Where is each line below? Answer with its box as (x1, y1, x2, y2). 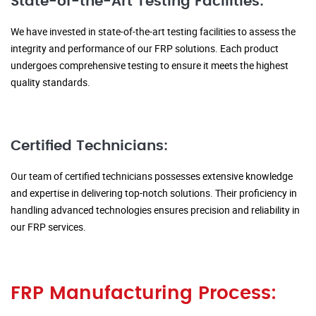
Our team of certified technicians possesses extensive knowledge (11, 169, 293, 183)
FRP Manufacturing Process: (11, 284, 276, 303)
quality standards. (11, 75, 90, 90)
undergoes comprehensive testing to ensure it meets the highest (11, 59, 288, 73)
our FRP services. (11, 220, 86, 234)
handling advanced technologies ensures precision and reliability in (11, 203, 300, 217)
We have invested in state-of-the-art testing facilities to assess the (11, 25, 296, 39)
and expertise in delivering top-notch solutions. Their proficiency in (11, 186, 297, 200)
